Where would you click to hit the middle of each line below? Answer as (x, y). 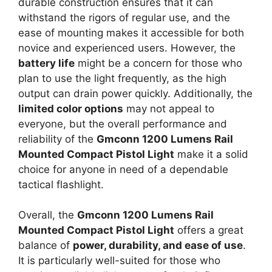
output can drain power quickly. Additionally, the (135, 93)
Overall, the (48, 215)
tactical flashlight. (61, 184)
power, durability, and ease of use (158, 245)
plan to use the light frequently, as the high (122, 78)
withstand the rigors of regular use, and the (124, 17)
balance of (46, 245)
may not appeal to (169, 108)
